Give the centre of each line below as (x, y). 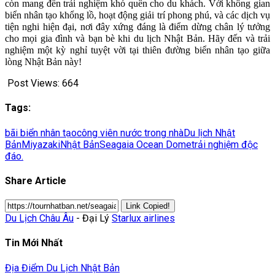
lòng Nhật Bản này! (43, 62)
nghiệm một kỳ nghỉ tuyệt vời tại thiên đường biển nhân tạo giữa (137, 50)
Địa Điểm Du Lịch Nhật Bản (62, 268)
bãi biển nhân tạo (41, 133)
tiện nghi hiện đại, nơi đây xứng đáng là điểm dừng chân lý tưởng (137, 27)
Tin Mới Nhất (34, 243)
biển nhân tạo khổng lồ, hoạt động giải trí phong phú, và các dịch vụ (137, 15)
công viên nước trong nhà (130, 133)
